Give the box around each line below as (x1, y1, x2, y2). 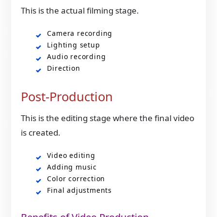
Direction (47, 63, 80, 73)
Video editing (47, 151, 95, 160)
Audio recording (47, 51, 106, 61)
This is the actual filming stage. (21, 4, 139, 16)
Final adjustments (47, 186, 112, 195)
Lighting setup (47, 40, 100, 49)
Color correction (47, 174, 106, 184)
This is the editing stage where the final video (21, 112, 195, 124)
